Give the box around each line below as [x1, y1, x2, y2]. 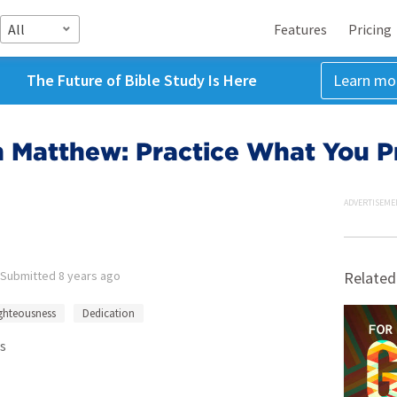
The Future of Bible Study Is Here [26, 70, 257, 90]
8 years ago [58, 268, 121, 284]
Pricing [348, 19, 392, 38]
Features [274, 19, 327, 38]
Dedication [82, 306, 135, 321]
